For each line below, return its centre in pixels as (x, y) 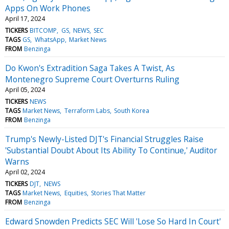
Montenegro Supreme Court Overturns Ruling (92, 79)
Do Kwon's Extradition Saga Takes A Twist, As (90, 68)
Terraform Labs (87, 110)
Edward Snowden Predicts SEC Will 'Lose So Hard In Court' (113, 221)
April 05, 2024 (25, 89)
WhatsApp (50, 39)
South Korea (131, 110)
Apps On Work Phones (48, 8)
